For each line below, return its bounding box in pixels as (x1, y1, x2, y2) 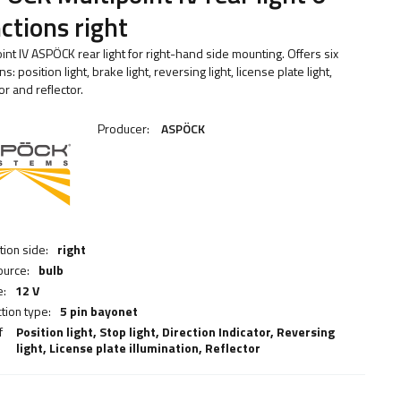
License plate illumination (48, 338, 199, 357)
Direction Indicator (161, 322, 270, 341)
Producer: (98, 119, 153, 138)
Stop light (98, 322, 156, 341)
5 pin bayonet (60, 302, 139, 320)
